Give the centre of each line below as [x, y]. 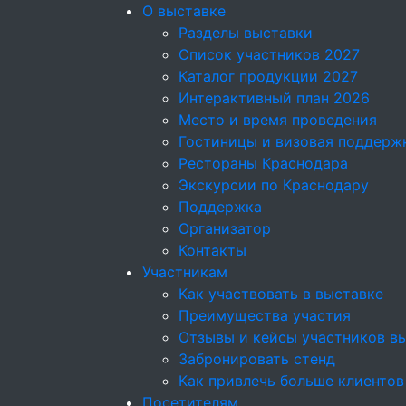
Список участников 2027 [269, 54]
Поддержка [220, 207]
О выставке [184, 11]
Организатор [225, 228]
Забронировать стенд [257, 359]
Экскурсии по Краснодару [274, 185]
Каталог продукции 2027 [268, 76]
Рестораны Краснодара [263, 163]
